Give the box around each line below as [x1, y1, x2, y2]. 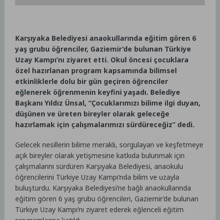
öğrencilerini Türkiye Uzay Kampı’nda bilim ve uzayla [15, 172, 180, 182]
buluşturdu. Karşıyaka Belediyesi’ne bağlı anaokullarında [15, 183, 192, 192]
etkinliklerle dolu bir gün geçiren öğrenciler [15, 77, 168, 86]
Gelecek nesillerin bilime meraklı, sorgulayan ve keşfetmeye [15, 139, 204, 149]
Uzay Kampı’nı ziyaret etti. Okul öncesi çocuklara [15, 55, 189, 65]
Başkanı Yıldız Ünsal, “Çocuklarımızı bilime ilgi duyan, [15, 98, 201, 108]
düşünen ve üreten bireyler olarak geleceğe [15, 109, 170, 119]
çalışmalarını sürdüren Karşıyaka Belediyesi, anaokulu [15, 161, 184, 171]
